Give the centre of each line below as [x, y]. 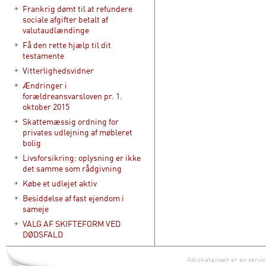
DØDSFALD [43, 234]
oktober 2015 [46, 107]
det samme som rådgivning [72, 168]
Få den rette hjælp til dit [67, 45]
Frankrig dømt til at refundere [77, 9]
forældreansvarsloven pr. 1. [72, 96]
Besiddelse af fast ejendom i [73, 198]
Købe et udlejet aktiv [60, 183]
